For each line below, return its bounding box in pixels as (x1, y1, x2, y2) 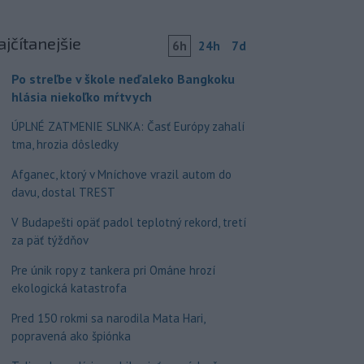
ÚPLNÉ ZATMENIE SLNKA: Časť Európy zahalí (11, 119, 245, 134)
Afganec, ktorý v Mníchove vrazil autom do (11, 167, 232, 182)
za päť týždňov (11, 232, 89, 248)
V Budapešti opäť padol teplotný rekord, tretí (11, 214, 246, 230)
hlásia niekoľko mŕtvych (11, 89, 152, 105)
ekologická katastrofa (11, 280, 127, 296)
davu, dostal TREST (11, 184, 115, 200)
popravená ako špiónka (11, 328, 131, 344)
